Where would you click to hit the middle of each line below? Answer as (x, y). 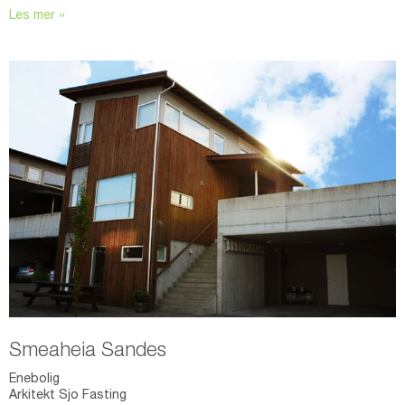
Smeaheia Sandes (88, 351)
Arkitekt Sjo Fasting (68, 396)
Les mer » (37, 17)
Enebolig (34, 379)
